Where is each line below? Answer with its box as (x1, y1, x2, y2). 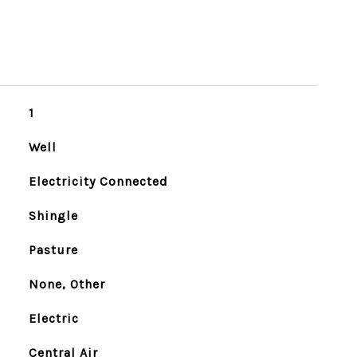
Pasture (28, 242, 78, 257)
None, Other (28, 277, 105, 292)
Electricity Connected (28, 174, 168, 189)
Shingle (28, 208, 78, 223)
